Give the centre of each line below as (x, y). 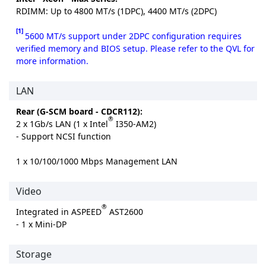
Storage (34, 254)
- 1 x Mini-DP (41, 224)
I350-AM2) (135, 124)
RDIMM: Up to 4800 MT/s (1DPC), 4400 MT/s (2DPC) (116, 11)
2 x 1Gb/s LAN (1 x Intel (62, 124)
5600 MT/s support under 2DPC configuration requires (133, 36)
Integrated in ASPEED (59, 212)
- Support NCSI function (64, 137)
